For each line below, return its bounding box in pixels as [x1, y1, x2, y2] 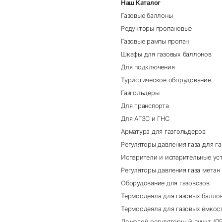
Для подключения [121, 63, 175, 71]
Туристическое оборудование [121, 76, 211, 84]
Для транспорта [121, 102, 169, 110]
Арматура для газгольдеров [121, 128, 206, 136]
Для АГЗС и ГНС [121, 115, 169, 123]
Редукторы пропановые [121, 25, 192, 33]
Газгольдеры [121, 89, 160, 97]
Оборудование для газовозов [121, 179, 210, 187]
